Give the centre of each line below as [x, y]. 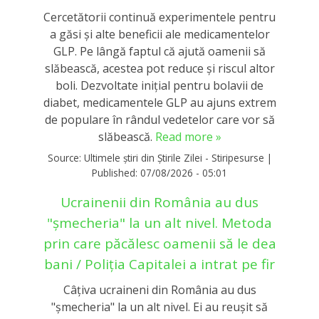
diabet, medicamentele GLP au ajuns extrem [159, 102]
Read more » [188, 136]
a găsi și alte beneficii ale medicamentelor [159, 34]
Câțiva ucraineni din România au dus [159, 290]
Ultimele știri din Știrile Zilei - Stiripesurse [174, 157]
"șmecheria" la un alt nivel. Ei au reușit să [159, 307]
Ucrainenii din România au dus [159, 202]
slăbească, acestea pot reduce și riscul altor [159, 68]
